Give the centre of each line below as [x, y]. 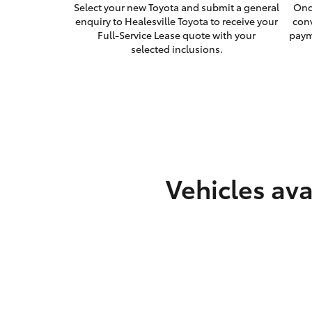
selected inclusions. [177, 49]
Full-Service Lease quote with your [177, 35]
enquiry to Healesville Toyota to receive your [177, 21]
